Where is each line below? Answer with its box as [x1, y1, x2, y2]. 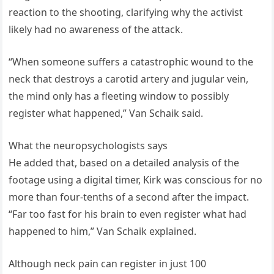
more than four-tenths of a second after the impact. [9, 190, 250, 204]
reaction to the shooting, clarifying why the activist [9, 5, 243, 19]
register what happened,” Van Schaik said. [9, 106, 204, 120]
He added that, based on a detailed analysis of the [9, 155, 240, 169]
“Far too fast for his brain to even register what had [9, 207, 247, 221]
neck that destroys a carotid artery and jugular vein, [9, 72, 249, 86]
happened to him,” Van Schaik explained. [9, 224, 197, 238]
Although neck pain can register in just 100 [9, 256, 207, 270]
